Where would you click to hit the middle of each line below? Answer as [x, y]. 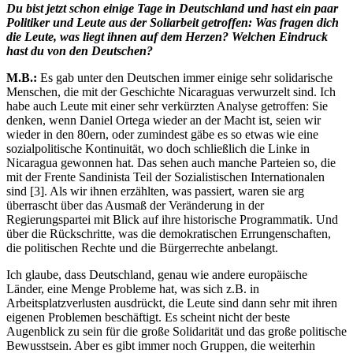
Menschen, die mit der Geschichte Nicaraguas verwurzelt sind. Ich [171, 92]
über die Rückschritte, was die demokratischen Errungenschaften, [169, 234]
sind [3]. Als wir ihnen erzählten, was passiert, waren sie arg [155, 191]
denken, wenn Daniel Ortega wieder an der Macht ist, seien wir [163, 120]
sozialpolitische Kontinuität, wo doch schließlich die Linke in [158, 149]
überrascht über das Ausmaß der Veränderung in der [135, 205]
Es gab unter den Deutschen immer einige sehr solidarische [185, 78]
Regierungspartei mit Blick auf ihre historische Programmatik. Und [172, 219]
